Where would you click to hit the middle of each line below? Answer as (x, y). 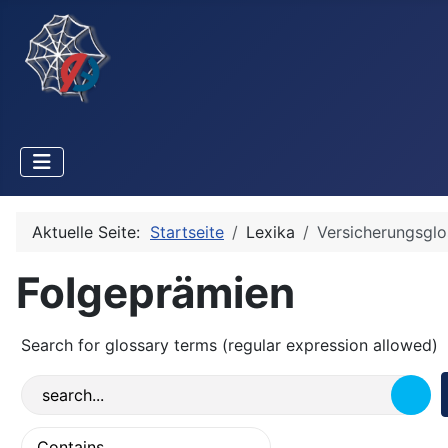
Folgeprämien (155, 293)
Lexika (270, 232)
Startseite (187, 232)
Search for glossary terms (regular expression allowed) (229, 345)
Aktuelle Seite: (91, 232)
